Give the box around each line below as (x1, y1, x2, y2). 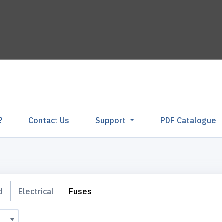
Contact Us (28, 115, 69, 125)
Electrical (18, 186, 54, 196)
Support (95, 115, 128, 125)
